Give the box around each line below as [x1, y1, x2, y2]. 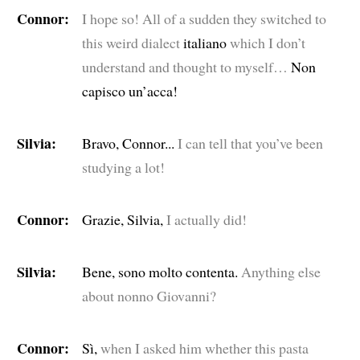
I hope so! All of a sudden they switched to [81, 9, 326, 29]
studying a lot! [81, 157, 165, 178]
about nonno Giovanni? [81, 286, 216, 306]
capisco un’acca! [81, 81, 178, 101]
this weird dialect [81, 33, 180, 53]
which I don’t [229, 33, 305, 53]
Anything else [240, 262, 321, 282]
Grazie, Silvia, [81, 210, 166, 230]
